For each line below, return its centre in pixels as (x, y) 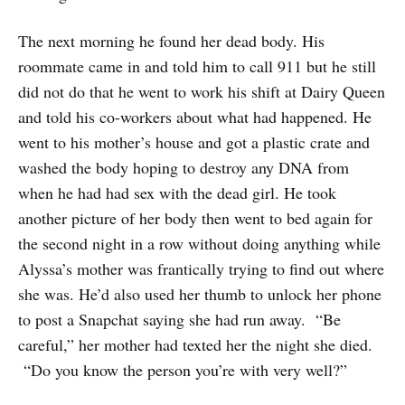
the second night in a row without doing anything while (199, 244)
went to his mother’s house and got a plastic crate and (194, 142)
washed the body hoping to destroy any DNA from (184, 168)
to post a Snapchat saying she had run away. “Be (179, 320)
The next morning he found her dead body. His (171, 41)
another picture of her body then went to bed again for (195, 218)
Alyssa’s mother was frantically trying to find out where (201, 269)
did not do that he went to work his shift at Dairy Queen (202, 92)
